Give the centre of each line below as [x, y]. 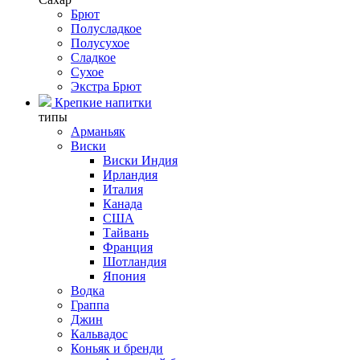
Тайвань [126, 233]
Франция [128, 247]
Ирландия [130, 175]
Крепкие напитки [102, 103]
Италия [123, 190]
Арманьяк [98, 132]
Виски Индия [140, 161]
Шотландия [135, 262]
